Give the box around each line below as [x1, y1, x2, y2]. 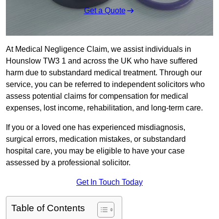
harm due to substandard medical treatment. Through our [6, 68, 202, 77]
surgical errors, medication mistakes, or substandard [6, 135, 186, 144]
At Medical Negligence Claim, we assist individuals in [6, 45, 191, 54]
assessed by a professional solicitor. [6, 158, 131, 167]
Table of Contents [11, 203, 85, 214]
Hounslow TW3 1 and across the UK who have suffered [6, 57, 197, 66]
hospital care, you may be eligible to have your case [6, 147, 185, 155]
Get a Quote [84, 6, 126, 15]
